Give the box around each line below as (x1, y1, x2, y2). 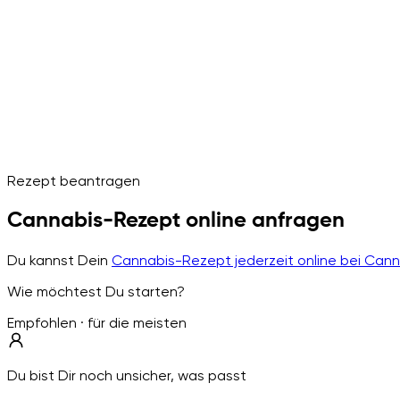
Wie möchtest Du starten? (7, 282, 185, 300)
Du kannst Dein (7, 251, 112, 269)
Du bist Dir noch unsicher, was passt (7, 366, 246, 384)
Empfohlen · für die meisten (7, 313, 187, 331)
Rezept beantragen (7, 171, 140, 189)
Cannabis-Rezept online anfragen (7, 209, 345, 231)
